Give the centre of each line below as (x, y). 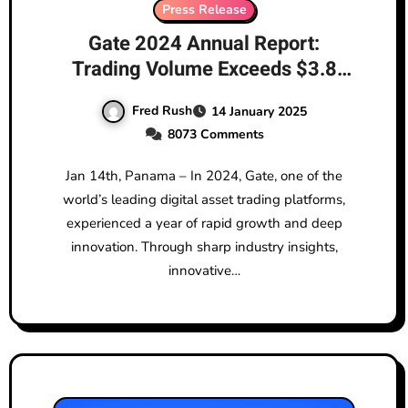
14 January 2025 (259, 112)
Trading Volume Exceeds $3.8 (204, 70)
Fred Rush (162, 111)
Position (204, 121)
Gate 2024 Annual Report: (204, 44)
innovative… (204, 271)
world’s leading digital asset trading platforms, (204, 200)
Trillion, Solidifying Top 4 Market (204, 95)
